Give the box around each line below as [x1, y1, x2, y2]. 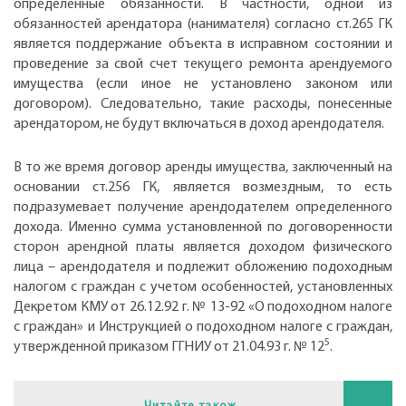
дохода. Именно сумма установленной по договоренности [14, 220, 392, 235]
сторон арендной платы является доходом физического [14, 240, 392, 255]
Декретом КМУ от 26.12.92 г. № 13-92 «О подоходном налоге [14, 300, 392, 314]
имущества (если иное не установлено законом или [14, 77, 392, 92]
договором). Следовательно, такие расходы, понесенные [14, 97, 392, 112]
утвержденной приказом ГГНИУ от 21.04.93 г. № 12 [14, 340, 324, 354]
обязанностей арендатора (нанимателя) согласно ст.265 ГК [14, 17, 392, 33]
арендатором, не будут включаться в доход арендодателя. [14, 117, 384, 132]
